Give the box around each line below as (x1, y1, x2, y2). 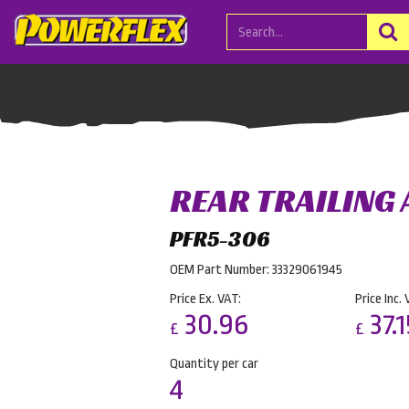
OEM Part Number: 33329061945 (170, 262, 342, 278)
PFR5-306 (170, 225, 270, 253)
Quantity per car (170, 356, 258, 372)
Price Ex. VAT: (170, 291, 241, 307)
